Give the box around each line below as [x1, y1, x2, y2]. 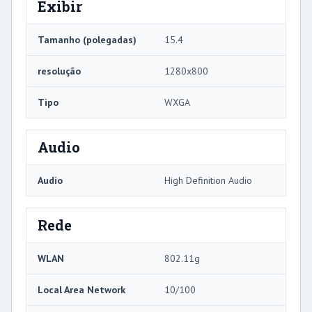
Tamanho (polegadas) [38, 33, 136, 47]
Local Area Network [38, 283, 125, 297]
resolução [38, 65, 81, 78]
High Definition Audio [164, 174, 252, 187]
